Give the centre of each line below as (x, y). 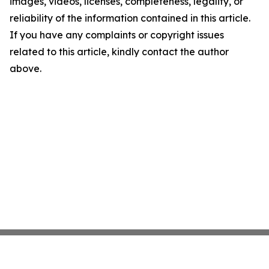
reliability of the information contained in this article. (130, 18)
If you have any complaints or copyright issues (117, 35)
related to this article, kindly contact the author (119, 52)
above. (26, 69)
